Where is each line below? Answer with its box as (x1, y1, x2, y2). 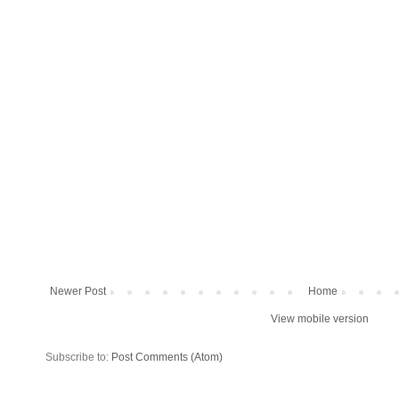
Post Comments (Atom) (111, 350, 223, 363)
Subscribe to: (45, 350, 111, 363)
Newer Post (50, 284, 106, 297)
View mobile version (271, 312, 369, 325)
